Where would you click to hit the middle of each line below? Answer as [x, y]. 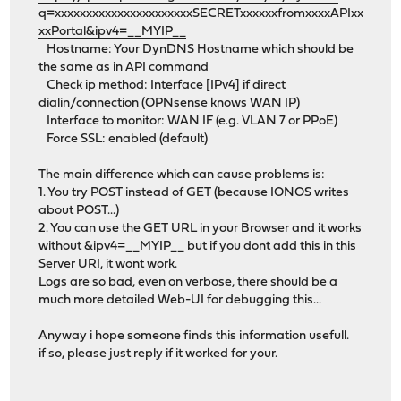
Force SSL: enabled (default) [124, 140]
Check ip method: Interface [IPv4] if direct [162, 86]
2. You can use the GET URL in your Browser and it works [200, 229]
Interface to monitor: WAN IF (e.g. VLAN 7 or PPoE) [188, 122]
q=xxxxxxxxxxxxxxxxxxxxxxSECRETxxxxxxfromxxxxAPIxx [201, 14]
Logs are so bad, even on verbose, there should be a [188, 283]
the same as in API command [124, 68]
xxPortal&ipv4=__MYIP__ [113, 32]
